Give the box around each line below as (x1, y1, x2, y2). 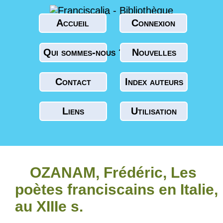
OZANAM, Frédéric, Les (30, 164, 197, 181)
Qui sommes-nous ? (43, 47, 124, 58)
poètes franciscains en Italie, (15, 181, 218, 198)
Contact (55, 76, 91, 87)
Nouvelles (131, 47, 176, 58)
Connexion (131, 17, 175, 28)
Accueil (56, 17, 89, 28)
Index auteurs (124, 76, 183, 87)
